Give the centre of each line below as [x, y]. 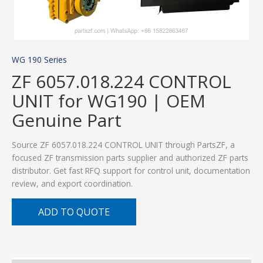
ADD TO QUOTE [74, 211]
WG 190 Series [39, 60]
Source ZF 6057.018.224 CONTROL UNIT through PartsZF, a [123, 145]
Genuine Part [67, 120]
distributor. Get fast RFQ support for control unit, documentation [131, 171]
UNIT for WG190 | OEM [109, 101]
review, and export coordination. [72, 184]
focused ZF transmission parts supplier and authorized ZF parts [130, 158]
